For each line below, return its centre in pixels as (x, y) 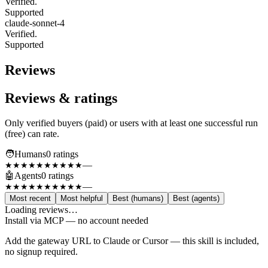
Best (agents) (196, 199)
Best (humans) (138, 199)
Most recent (30, 199)
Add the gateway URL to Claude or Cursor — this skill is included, (132, 241)
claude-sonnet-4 (35, 23)
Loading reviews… (41, 210)
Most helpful (82, 199)
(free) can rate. (32, 134)
